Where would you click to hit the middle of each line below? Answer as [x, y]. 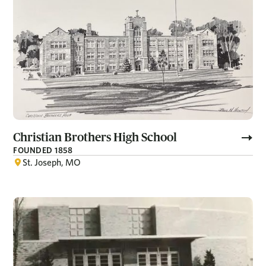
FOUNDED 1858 [43, 151]
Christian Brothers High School [95, 137]
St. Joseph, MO [52, 163]
